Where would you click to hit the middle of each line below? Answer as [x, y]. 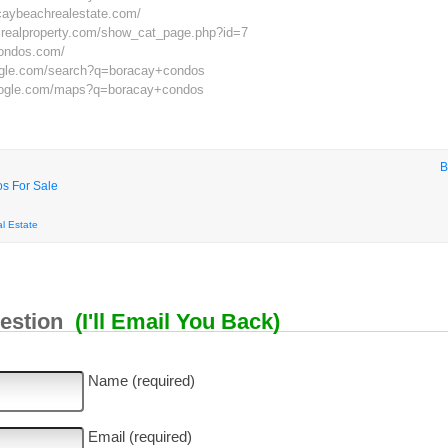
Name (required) [141, 380]
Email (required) [139, 436]
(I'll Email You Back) [177, 321]
